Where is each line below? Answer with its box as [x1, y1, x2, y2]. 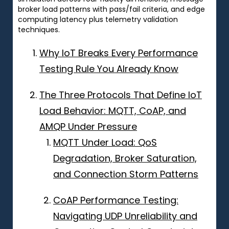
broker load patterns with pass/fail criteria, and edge [18, 4, 205, 14]
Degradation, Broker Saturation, [53, 151, 197, 165]
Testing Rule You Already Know [39, 62, 178, 75]
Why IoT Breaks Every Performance [39, 46, 198, 59]
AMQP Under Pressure [39, 120, 137, 133]
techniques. [18, 24, 60, 35]
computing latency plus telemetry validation [18, 14, 178, 25]
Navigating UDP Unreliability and [53, 209, 197, 222]
